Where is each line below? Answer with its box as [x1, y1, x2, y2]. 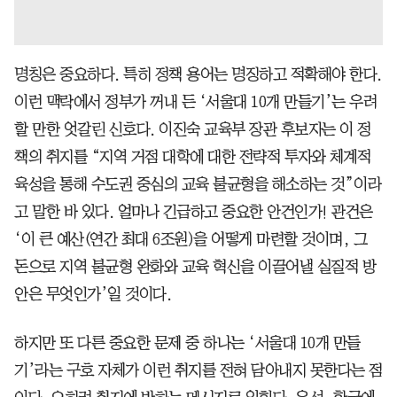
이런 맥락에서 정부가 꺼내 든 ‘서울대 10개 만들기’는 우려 [14, 93, 377, 110]
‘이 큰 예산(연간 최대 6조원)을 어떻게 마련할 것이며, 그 [14, 230, 367, 247]
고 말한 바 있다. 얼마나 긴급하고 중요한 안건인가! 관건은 [14, 203, 373, 220]
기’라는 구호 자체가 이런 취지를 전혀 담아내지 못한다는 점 [14, 362, 383, 378]
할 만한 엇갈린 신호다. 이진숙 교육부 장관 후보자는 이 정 [14, 121, 371, 137]
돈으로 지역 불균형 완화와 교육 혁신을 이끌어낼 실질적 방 [14, 258, 376, 275]
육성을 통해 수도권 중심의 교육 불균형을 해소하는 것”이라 [14, 175, 381, 192]
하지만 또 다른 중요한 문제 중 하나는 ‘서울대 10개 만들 [14, 334, 361, 351]
